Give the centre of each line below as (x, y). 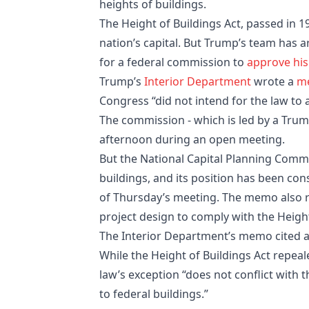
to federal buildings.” (154, 293)
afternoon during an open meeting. (192, 139)
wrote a (275, 81)
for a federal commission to (173, 62)
